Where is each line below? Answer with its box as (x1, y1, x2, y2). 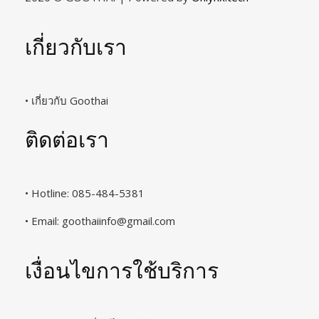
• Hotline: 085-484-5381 (25, 185, 145, 200)
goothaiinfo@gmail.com (62, 213, 175, 228)
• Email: (25, 213, 62, 228)
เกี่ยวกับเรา (25, 31, 127, 61)
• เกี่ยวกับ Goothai (25, 93, 108, 108)
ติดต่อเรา (25, 124, 109, 153)
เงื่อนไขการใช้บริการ (25, 255, 219, 284)
